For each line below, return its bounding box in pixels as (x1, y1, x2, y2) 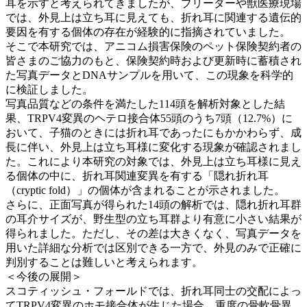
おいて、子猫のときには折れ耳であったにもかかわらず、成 (5, 126, 302, 138)
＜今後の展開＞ (5, 270, 82, 282)
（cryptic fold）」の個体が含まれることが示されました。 (5, 184, 285, 196)
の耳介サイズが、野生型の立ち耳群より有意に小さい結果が (5, 212, 302, 225)
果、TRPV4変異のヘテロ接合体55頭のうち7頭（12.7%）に (5, 112, 293, 124)
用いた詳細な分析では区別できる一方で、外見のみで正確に (5, 241, 302, 254)
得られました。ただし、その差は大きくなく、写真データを (5, 227, 302, 239)
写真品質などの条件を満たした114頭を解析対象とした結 (5, 97, 285, 110)
